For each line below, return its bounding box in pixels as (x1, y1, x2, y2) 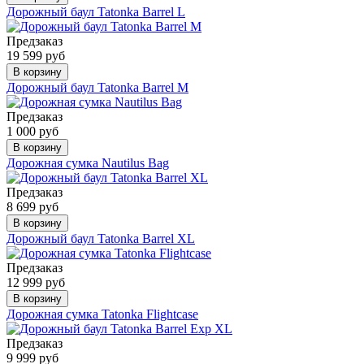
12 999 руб (6, 275, 65, 289)
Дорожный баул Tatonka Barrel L (6, 4, 185, 19)
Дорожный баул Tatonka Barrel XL (6, 231, 195, 245)
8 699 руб (6, 199, 58, 214)
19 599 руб (6, 48, 65, 63)
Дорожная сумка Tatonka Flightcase (6, 306, 198, 321)
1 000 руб (6, 123, 58, 138)
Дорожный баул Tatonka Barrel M (6, 80, 188, 94)
